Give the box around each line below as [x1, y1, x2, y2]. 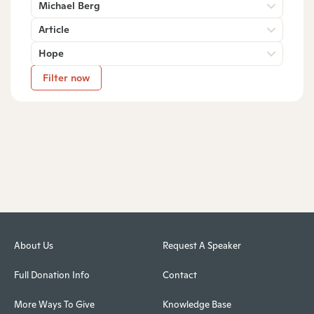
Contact [162, 269, 197, 282]
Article [39, 22, 69, 36]
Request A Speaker [162, 240, 241, 252]
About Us [14, 240, 53, 252]
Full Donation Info [14, 269, 90, 282]
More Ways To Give [14, 299, 95, 311]
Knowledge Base [162, 299, 231, 311]
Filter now [43, 71, 90, 84]
